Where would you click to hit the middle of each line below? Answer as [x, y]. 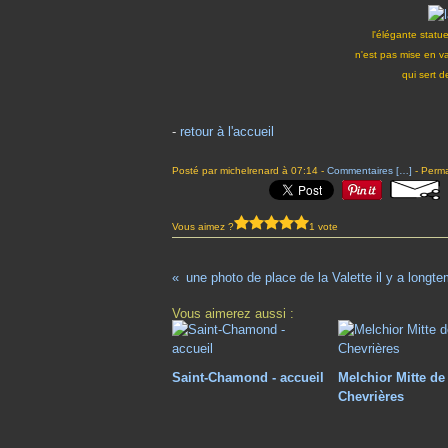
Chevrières [371, 396]
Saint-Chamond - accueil [248, 377]
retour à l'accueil [227, 131]
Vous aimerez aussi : [233, 313]
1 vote [323, 226]
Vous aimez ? [203, 226]
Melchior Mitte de [392, 377]
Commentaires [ [363, 170]
